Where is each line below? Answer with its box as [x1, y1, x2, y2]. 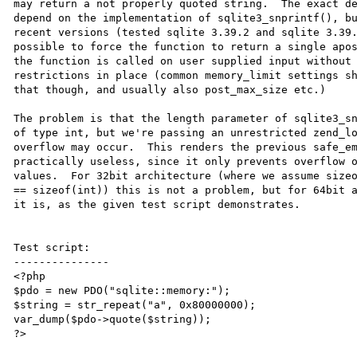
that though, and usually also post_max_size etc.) [14, 83, 327, 96]
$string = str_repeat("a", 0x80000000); [14, 298, 257, 311]
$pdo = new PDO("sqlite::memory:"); [14, 284, 231, 296]
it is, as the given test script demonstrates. [14, 198, 301, 210]
